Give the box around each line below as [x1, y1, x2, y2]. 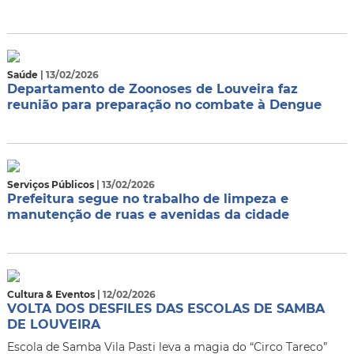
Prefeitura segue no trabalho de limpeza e [6, 191, 288, 206]
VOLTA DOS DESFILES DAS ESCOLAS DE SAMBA [6, 301, 325, 316]
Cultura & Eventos [6, 288, 97, 300]
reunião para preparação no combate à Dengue [6, 97, 322, 112]
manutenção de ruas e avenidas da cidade [6, 207, 289, 222]
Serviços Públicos [6, 179, 96, 190]
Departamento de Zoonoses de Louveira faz [6, 81, 298, 96]
